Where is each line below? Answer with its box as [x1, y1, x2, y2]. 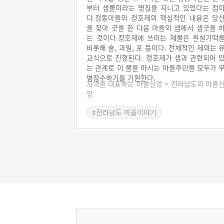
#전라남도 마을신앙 [92, 119, 150, 129]
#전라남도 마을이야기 [92, 107, 156, 117]
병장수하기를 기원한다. [86, 72, 155, 83]
